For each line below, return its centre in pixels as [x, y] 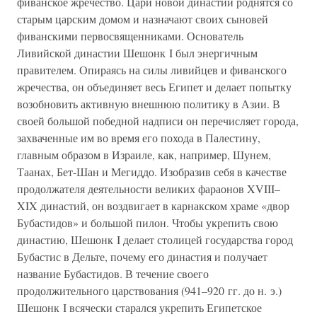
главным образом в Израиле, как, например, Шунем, [144, 155]
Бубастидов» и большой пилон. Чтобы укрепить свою [148, 223]
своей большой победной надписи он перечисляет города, [158, 121]
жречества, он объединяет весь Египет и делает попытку [154, 87]
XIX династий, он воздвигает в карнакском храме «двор [153, 206]
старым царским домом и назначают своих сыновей [143, 19]
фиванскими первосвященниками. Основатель [130, 36]
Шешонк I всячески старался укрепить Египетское [139, 307]
